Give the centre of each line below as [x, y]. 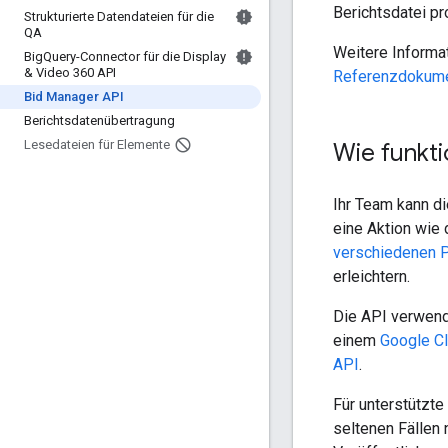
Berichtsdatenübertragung [99, 120]
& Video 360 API [70, 72]
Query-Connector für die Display [134, 56]
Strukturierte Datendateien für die [119, 16]
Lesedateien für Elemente [97, 144]
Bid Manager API [74, 96]
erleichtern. [371, 276]
